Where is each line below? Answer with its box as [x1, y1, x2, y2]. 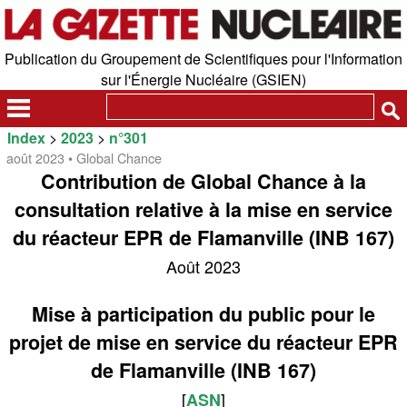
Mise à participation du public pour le [32, 299, 375, 328]
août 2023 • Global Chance [6, 148, 163, 168]
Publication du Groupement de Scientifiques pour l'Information [5, 48, 402, 70]
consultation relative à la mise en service [15, 195, 392, 224]
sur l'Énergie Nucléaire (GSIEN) [101, 69, 306, 91]
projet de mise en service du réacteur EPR [9, 327, 398, 356]
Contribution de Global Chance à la [41, 167, 366, 196]
